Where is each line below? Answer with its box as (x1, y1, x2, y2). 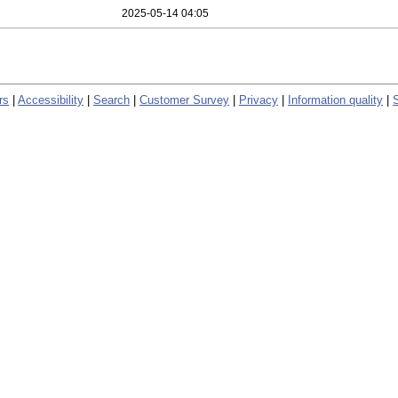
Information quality (288, 92, 383, 107)
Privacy (239, 92, 278, 107)
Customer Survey (139, 92, 229, 107)
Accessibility (18, 92, 84, 107)
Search (93, 92, 130, 107)
